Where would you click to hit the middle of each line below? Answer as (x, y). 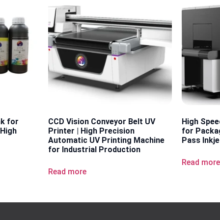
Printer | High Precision (91, 131)
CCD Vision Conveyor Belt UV (101, 121)
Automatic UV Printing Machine (106, 140)
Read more (67, 171)
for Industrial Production (94, 149)
